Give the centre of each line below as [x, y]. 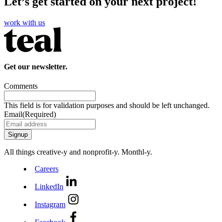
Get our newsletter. [36, 67]
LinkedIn [49, 187]
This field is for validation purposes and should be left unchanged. [107, 106]
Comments [21, 86]
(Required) [39, 114]
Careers [47, 169]
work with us [25, 22]
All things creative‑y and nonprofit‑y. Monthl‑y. [78, 152]
